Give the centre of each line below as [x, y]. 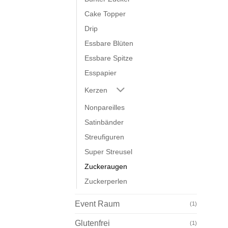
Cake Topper [105, 14]
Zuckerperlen [106, 181]
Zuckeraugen [106, 166]
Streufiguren [104, 137]
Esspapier [101, 73]
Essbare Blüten [109, 44]
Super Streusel [108, 151]
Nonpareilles [105, 107]
